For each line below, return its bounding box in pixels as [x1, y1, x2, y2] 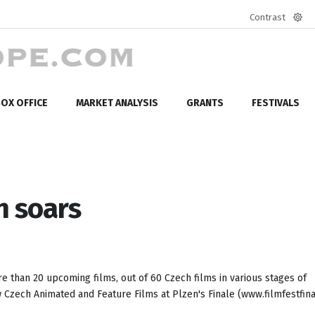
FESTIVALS [252, 96, 300, 109]
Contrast [250, 12, 285, 22]
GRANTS [186, 96, 224, 109]
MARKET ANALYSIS [76, 96, 158, 109]
